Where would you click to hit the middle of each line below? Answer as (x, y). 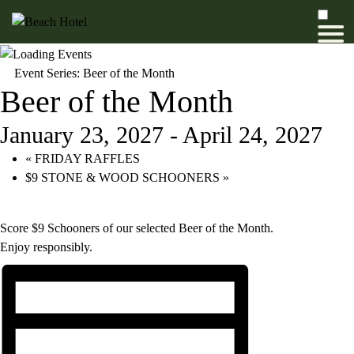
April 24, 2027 (252, 134)
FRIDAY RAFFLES (86, 158)
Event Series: (49, 73)
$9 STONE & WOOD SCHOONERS (124, 177)
